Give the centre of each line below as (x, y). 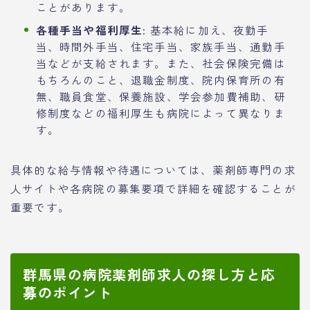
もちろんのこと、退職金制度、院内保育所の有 (161, 79)
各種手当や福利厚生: (91, 29)
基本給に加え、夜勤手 (208, 29)
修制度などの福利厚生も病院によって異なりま (161, 112)
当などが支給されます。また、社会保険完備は (161, 63)
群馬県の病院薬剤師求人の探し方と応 (149, 274)
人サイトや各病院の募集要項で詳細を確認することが (153, 188)
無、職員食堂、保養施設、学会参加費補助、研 (161, 96)
